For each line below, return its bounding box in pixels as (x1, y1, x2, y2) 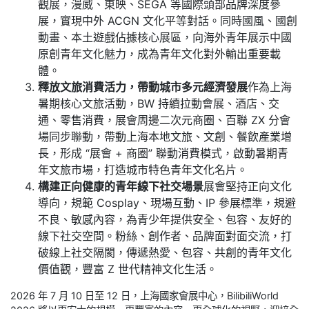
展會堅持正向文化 (203, 179, 292, 194)
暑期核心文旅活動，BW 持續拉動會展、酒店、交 (38, 97, 279, 111)
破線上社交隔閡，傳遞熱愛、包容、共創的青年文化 (38, 246, 292, 260)
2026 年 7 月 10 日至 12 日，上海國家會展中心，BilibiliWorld (10, 290, 279, 302)
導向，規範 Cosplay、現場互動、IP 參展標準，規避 (38, 196, 296, 210)
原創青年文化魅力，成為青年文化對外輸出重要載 (38, 47, 281, 61)
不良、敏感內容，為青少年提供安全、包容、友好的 (38, 212, 292, 227)
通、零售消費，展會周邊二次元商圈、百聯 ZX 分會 (38, 113, 290, 128)
